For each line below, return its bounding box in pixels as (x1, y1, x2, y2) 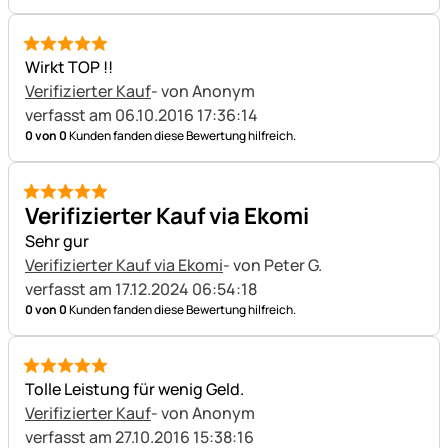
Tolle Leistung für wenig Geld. (25, 378, 244, 400)
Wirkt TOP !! (25, 56, 113, 78)
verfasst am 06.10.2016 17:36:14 (25, 104, 258, 126)
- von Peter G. (223, 254, 325, 276)
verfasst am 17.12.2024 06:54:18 (25, 278, 257, 300)
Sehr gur (25, 230, 89, 252)
